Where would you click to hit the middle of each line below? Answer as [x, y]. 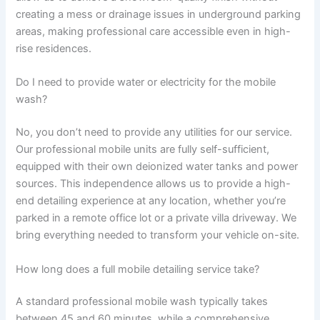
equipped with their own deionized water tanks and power [157, 167]
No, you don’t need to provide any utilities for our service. [154, 132]
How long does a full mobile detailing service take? [138, 269]
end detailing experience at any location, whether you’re [151, 201]
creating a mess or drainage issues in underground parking [159, 15]
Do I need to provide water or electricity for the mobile [146, 82]
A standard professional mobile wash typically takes [142, 302]
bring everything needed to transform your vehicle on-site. [158, 235]
